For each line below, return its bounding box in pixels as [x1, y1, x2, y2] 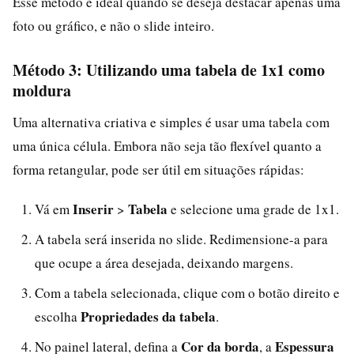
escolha [35, 307, 81, 326]
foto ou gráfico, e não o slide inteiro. [13, 16, 214, 35]
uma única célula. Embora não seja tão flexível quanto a [13, 136, 322, 155]
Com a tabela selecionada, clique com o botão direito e [35, 283, 340, 302]
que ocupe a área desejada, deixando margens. [35, 253, 293, 272]
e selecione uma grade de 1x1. [168, 199, 339, 218]
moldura [13, 78, 71, 102]
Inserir [73, 198, 114, 219]
